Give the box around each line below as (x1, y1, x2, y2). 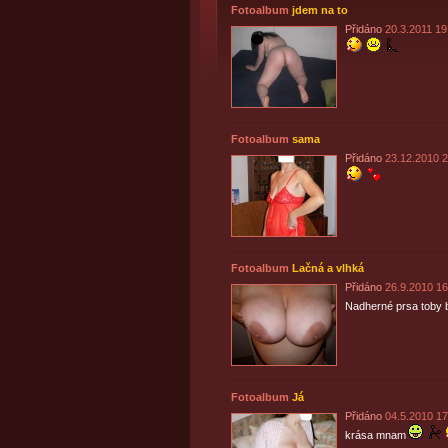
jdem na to (291, 4, 348, 16)
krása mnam (344, 429, 406, 441)
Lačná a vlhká (291, 262, 364, 274)
